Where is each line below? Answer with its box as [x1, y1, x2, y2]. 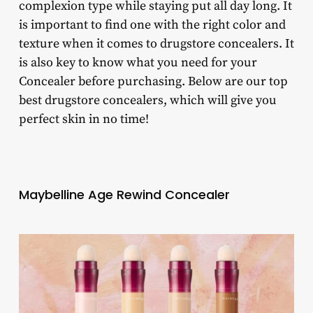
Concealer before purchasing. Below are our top [18, 73, 288, 90]
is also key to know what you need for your [18, 54, 257, 71]
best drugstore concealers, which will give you [18, 92, 277, 109]
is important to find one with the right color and [18, 17, 286, 34]
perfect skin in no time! [18, 111, 149, 128]
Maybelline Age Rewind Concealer [18, 186, 230, 204]
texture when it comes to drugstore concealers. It [18, 36, 294, 52]
